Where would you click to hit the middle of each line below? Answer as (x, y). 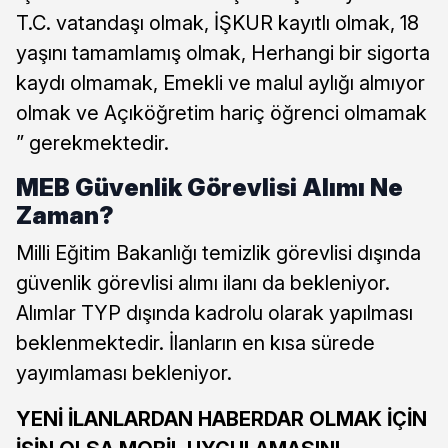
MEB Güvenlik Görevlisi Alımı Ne (209, 187)
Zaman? (65, 215)
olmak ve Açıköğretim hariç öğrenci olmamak (221, 112)
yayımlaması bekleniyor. (124, 372)
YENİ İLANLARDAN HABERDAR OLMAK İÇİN (221, 418)
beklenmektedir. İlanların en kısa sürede (195, 342)
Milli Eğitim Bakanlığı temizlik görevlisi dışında (218, 252)
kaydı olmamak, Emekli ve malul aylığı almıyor (220, 82)
